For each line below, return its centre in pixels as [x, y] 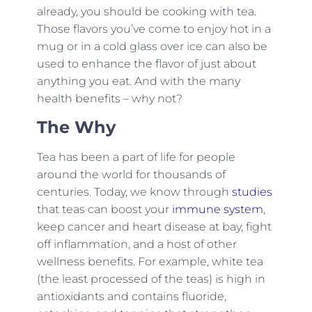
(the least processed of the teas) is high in [151, 279]
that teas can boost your [104, 209]
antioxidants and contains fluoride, [131, 296]
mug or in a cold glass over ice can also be [152, 47]
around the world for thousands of [131, 174]
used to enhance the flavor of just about [146, 64]
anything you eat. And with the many [138, 81]
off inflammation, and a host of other [136, 244]
